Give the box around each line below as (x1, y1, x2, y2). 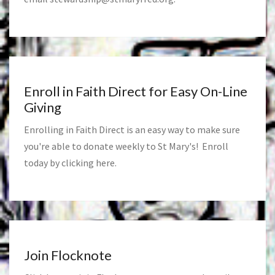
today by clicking (24, 156, 96, 169)
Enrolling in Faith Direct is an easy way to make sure (24, 123, 240, 136)
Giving (24, 98, 61, 115)
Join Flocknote (24, 246, 112, 263)
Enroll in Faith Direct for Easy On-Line (24, 82, 247, 99)
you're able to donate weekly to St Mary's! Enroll (24, 139, 228, 152)
